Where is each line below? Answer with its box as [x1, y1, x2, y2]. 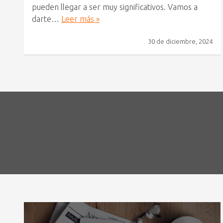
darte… [32, 14, 61, 24]
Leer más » [61, 14, 100, 24]
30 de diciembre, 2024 [147, 38, 213, 45]
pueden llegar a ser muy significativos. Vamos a [32, 2, 198, 12]
